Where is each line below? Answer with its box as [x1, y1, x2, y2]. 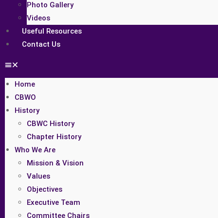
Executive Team [27, 198, 80, 207]
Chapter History [27, 132, 81, 141]
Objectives [27, 185, 62, 194]
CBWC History [27, 119, 74, 128]
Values [27, 172, 50, 181]
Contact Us [22, 40, 60, 49]
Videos [27, 14, 50, 22]
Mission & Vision [27, 159, 84, 167]
